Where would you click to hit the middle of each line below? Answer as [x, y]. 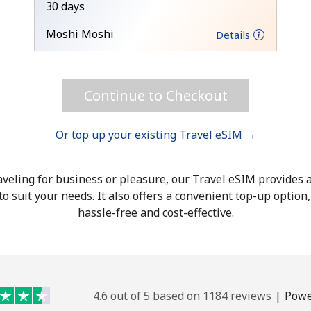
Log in [155, 249]
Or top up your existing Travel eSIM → [155, 134]
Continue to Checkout [155, 95]
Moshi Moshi [80, 34]
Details [233, 34]
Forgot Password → [250, 203]
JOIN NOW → [182, 68]
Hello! [155, 26]
